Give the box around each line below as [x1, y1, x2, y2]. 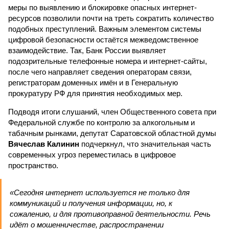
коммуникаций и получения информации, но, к [10, 199, 172, 208]
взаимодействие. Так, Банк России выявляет [8, 46, 166, 55]
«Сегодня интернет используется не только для [10, 188, 190, 197]
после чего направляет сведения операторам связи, [8, 67, 192, 76]
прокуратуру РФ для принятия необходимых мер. [8, 89, 182, 98]
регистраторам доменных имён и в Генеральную [8, 78, 178, 87]
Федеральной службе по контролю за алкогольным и [8, 118, 195, 127]
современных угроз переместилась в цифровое [8, 150, 176, 159]
